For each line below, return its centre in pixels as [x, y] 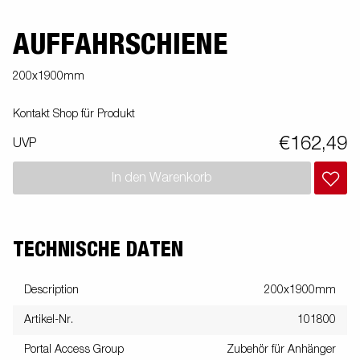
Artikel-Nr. [49, 320]
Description [51, 290]
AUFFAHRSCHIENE [120, 45]
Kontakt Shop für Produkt [74, 114]
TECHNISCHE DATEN [98, 250]
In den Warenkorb [162, 178]
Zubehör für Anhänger [281, 350]
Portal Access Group [74, 350]
